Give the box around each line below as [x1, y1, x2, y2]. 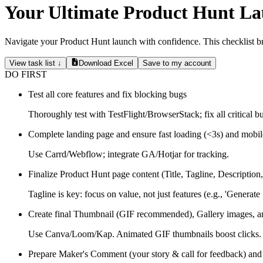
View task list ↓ [9, 59, 62, 68]
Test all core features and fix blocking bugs [28, 89, 187, 100]
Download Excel [79, 59, 134, 68]
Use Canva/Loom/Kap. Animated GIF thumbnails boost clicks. [28, 229, 261, 240]
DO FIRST [5, 69, 47, 80]
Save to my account [143, 59, 212, 68]
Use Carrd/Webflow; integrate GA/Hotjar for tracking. [28, 149, 229, 160]
